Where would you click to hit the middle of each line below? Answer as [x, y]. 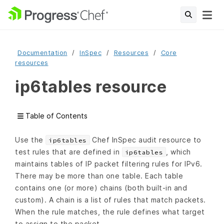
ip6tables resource [91, 87]
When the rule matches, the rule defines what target [110, 212]
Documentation [42, 53]
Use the [30, 140]
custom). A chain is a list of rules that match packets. [110, 200]
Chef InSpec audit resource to [145, 140]
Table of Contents [56, 116]
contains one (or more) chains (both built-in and [101, 188]
